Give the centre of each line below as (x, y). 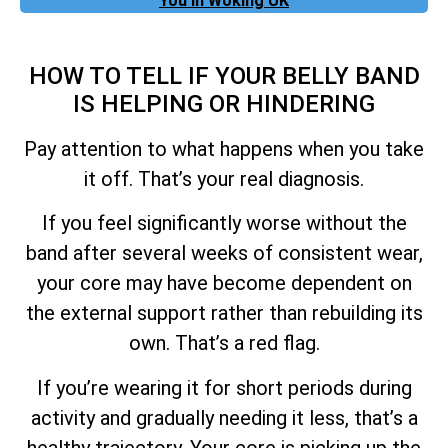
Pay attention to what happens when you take (224, 148)
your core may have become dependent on (224, 283)
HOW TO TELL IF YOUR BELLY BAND (224, 75)
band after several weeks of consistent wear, (224, 253)
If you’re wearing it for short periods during (224, 387)
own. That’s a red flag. (224, 343)
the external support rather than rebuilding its (224, 313)
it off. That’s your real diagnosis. (224, 178)
